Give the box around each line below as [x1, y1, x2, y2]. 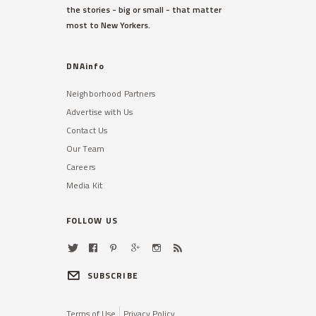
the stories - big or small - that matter [66, 2, 221, 16]
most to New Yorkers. [66, 18, 150, 32]
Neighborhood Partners [66, 86, 156, 100]
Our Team [66, 141, 104, 155]
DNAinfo [66, 59, 105, 73]
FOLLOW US [66, 213, 118, 227]
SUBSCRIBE [87, 268, 138, 282]
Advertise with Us [66, 104, 133, 119]
